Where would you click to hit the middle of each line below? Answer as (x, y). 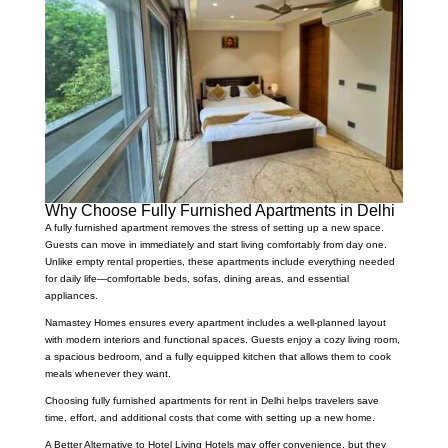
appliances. (71, 295)
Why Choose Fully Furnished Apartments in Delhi (219, 210)
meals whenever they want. (107, 373)
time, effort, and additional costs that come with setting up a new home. (209, 417)
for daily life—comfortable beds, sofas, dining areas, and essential (196, 278)
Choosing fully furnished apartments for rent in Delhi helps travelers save (211, 400)
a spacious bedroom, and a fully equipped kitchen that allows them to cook (217, 356)
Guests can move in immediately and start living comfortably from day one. (215, 244)
